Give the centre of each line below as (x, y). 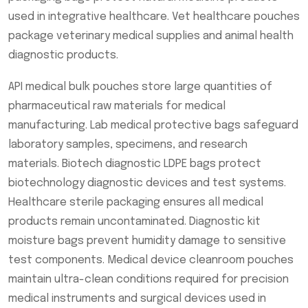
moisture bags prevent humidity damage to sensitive (147, 241)
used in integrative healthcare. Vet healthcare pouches (154, 16)
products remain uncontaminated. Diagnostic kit (134, 221)
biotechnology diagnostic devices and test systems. (147, 183)
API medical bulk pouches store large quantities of (140, 87)
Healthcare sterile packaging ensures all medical (136, 202)
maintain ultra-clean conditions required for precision (148, 279)
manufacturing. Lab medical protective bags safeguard (153, 125)
